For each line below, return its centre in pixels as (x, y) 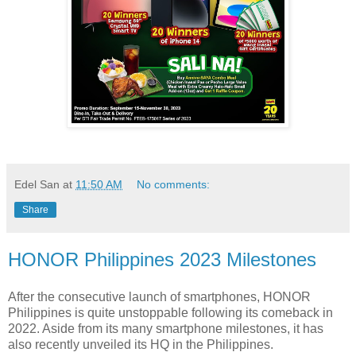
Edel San (37, 184)
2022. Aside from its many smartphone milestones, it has (166, 329)
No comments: (174, 184)
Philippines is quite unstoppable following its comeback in (170, 313)
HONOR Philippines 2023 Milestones (162, 259)
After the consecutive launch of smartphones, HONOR (159, 297)
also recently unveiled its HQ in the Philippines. (142, 345)
